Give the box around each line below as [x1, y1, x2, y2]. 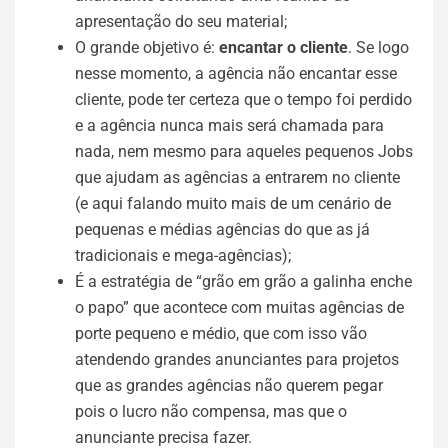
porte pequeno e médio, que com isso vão [75, 324, 367, 343]
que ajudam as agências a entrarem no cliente [75, 168, 400, 187]
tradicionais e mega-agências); [75, 246, 291, 265]
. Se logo [348, 38, 409, 57]
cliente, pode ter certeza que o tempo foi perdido [75, 90, 412, 109]
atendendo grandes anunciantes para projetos [75, 350, 399, 369]
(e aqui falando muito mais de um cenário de [75, 194, 391, 213]
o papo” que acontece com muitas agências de [75, 298, 404, 317]
